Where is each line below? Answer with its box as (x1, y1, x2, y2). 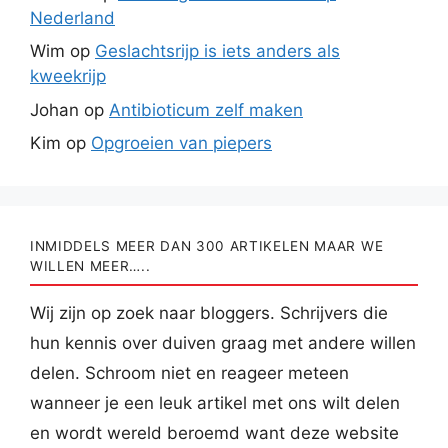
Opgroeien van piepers (91, 133, 272, 154)
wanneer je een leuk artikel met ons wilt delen (30, 393, 400, 414)
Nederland (30, 7, 115, 28)
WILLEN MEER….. (30, 258, 151, 275)
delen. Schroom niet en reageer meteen (30, 363, 349, 384)
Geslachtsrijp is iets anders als (95, 41, 340, 62)
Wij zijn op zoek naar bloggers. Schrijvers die (30, 303, 388, 324)
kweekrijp (30, 66, 106, 87)
